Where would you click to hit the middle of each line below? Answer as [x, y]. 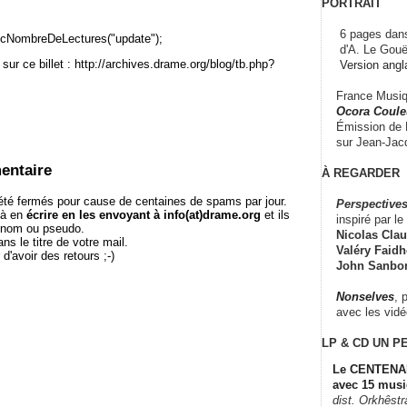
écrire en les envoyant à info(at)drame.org [144, 215]
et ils [275, 215]
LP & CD [345, 342]
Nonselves [365, 296]
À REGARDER [361, 173]
